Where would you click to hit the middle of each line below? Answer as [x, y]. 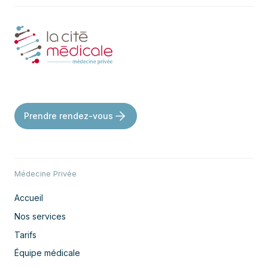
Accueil [29, 198]
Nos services [40, 216]
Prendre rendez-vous [68, 116]
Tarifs [25, 234]
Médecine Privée [45, 173]
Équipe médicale [47, 253]
